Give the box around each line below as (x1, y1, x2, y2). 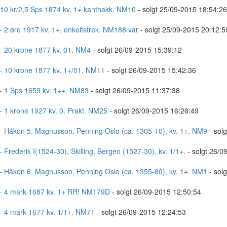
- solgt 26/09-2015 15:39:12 (90, 45, 182, 55)
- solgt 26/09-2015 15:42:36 (104, 65, 196, 75)
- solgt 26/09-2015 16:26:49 (107, 105, 199, 116)
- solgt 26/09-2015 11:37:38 (88, 85, 180, 95)
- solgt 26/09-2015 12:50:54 (109, 186, 201, 197)
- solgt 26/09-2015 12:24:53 (94, 207, 186, 217)
